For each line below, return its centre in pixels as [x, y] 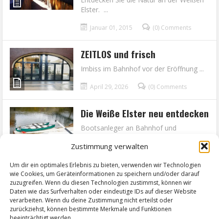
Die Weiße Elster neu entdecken [145, 113]
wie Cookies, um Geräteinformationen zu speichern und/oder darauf [105, 174]
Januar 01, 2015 [111, 28]
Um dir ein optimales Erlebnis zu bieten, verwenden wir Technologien [105, 165]
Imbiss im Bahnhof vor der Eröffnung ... [142, 69]
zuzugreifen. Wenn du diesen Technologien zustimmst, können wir [101, 183]
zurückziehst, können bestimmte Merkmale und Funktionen [91, 209]
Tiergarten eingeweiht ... [119, 138]
